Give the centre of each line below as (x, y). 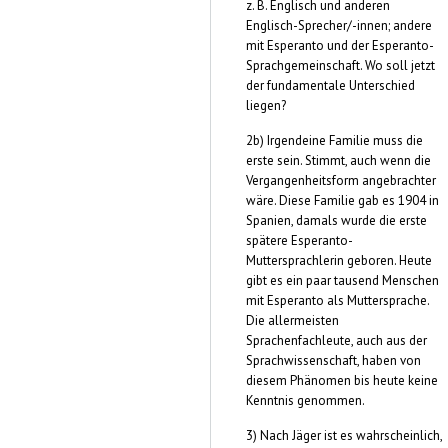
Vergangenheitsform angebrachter (341, 180)
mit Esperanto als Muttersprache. (337, 300)
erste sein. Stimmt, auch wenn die (338, 160)
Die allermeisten (292, 320)
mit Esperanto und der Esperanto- (340, 45)
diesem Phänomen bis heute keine (342, 380)
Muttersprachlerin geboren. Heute (339, 260)
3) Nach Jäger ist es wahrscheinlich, (344, 435)
